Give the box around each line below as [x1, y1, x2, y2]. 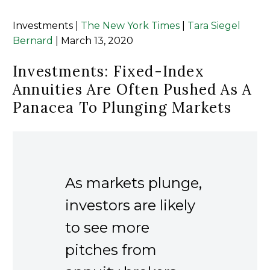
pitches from [65, 241, 157, 259]
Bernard [13, 35, 53, 46]
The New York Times [81, 20, 180, 31]
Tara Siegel [187, 20, 240, 31]
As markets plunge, [65, 174, 202, 192]
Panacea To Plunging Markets [13, 98, 232, 117]
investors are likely [65, 196, 195, 214]
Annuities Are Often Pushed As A [13, 80, 253, 99]
